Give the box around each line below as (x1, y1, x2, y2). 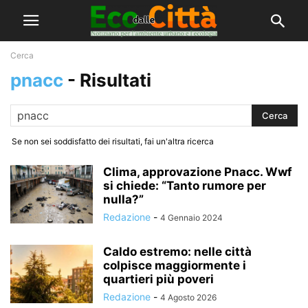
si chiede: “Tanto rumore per (103, 179, 266, 192)
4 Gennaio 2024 (160, 212, 223, 223)
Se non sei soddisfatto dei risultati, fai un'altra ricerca (12, 136, 214, 146)
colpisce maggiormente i (103, 258, 246, 272)
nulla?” (103, 192, 144, 206)
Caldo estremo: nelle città (103, 245, 252, 258)
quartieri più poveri (103, 272, 214, 286)
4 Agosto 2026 (160, 292, 217, 302)
